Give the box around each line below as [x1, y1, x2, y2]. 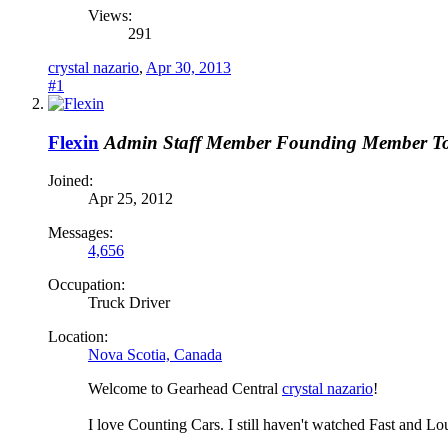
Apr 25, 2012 [88, 190, 173, 208]
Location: [48, 328, 108, 346]
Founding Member [276, 131, 427, 153]
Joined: [48, 172, 93, 190]
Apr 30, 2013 [146, 58, 231, 76]
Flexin [48, 131, 99, 153]
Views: [88, 6, 132, 24]
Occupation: [48, 276, 125, 294]
